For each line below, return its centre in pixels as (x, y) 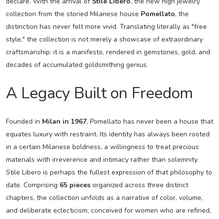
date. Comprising (33, 185)
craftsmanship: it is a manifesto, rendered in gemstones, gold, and (108, 52)
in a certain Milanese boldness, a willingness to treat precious (102, 147)
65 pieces (75, 185)
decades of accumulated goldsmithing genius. (77, 65)
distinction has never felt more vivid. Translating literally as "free (106, 26)
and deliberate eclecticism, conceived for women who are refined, (108, 210)
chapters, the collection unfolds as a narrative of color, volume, (104, 197)
